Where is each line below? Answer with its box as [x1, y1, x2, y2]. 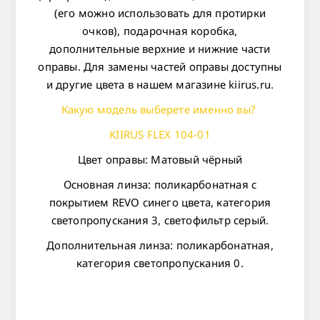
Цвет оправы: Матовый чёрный [77, 152, 243, 167]
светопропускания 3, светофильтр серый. [51, 213, 269, 228]
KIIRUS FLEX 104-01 [109, 127, 211, 142]
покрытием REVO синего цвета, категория [49, 195, 271, 210]
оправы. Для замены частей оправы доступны [38, 59, 282, 74]
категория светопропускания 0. [76, 256, 244, 271]
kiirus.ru [229, 77, 271, 92]
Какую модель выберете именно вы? [61, 102, 259, 117]
